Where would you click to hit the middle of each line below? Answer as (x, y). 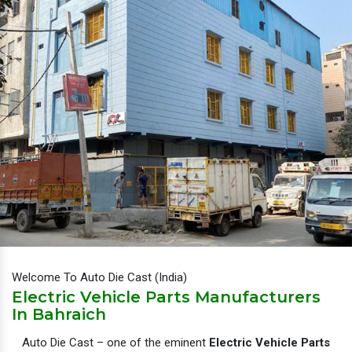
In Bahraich (59, 314)
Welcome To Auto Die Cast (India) (99, 277)
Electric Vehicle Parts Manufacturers (166, 297)
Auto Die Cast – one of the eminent (115, 342)
